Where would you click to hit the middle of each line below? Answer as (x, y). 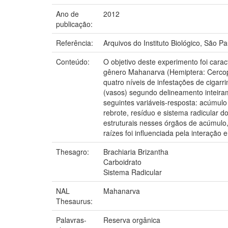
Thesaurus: (75, 201)
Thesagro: (74, 151)
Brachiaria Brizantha (136, 151)
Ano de (67, 13)
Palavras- (71, 220)
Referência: (76, 42)
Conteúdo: (74, 61)
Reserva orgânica (132, 220)
